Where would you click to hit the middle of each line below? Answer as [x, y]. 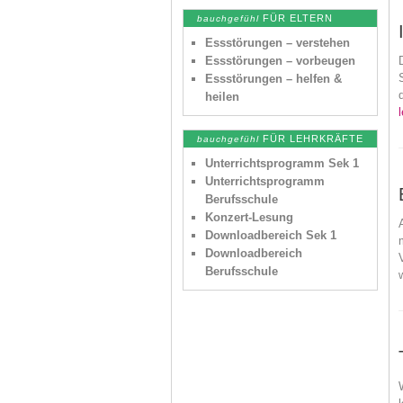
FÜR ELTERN [298, 18]
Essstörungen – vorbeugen [280, 61]
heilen [222, 97]
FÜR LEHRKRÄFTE [313, 139]
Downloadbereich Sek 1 [271, 235]
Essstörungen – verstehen [278, 43]
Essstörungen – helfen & [273, 79]
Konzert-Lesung [249, 217]
